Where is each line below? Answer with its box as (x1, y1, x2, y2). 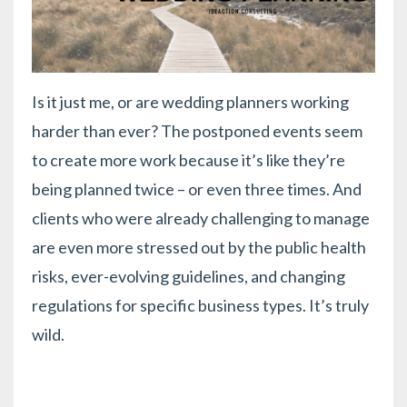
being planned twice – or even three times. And (32, 178, 362, 199)
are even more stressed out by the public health (32, 236, 366, 257)
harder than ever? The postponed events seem (32, 120, 362, 141)
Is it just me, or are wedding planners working (32, 91, 349, 112)
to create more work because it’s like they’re (32, 149, 345, 170)
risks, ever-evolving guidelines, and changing (32, 265, 345, 286)
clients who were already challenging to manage (32, 207, 370, 228)
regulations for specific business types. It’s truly (32, 294, 369, 315)
